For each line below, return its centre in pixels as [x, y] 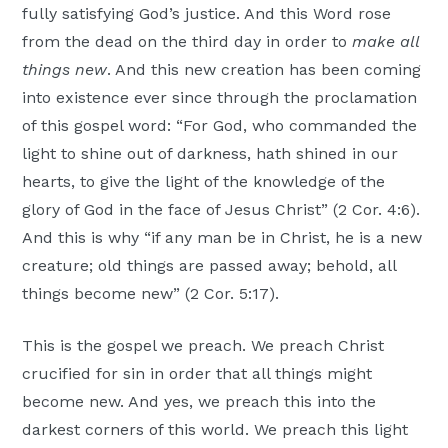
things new [65, 70]
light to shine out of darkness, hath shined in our [210, 154]
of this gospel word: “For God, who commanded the [220, 126]
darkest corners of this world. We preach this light [215, 430]
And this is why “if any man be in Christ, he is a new [222, 238]
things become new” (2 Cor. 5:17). [151, 294]
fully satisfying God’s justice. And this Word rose [207, 14]
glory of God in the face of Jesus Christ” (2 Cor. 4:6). [221, 210]
